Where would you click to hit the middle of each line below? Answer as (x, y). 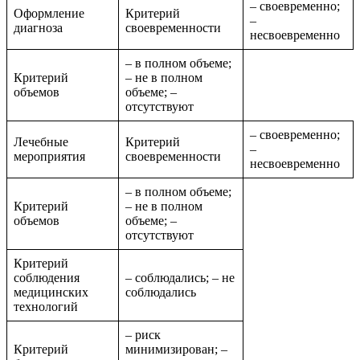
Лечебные (41, 142)
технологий (46, 307)
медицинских (51, 292)
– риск (143, 335)
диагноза (38, 28)
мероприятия (49, 157)
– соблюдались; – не (180, 278)
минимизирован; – (176, 350)
